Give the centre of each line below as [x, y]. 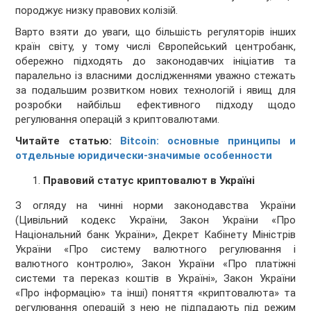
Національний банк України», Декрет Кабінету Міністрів [155, 235]
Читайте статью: [68, 141]
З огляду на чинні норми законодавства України [155, 206]
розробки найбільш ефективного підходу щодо [155, 105]
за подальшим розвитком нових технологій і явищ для [155, 91]
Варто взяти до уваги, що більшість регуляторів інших [155, 32]
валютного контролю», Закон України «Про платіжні [155, 264]
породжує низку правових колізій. [97, 11]
